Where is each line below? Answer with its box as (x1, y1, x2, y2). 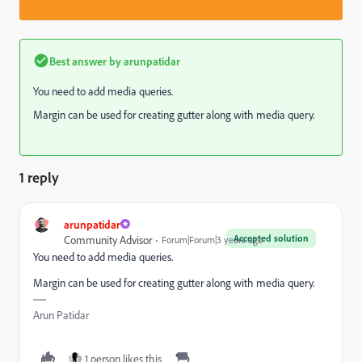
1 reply (19, 167, 59, 186)
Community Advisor (64, 232, 152, 246)
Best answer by (49, 53, 121, 68)
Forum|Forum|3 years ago (162, 233, 263, 246)
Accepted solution (234, 231, 309, 244)
